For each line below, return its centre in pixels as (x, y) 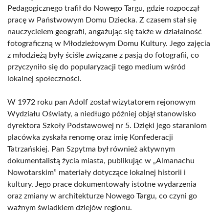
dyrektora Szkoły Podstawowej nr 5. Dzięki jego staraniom (107, 126)
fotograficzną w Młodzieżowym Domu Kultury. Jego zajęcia (109, 44)
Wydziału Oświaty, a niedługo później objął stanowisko (102, 114)
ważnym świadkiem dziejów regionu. (70, 208)
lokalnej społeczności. (44, 79)
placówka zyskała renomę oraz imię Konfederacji (90, 137)
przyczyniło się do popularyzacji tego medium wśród (97, 67)
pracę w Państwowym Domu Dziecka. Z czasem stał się (102, 20)
